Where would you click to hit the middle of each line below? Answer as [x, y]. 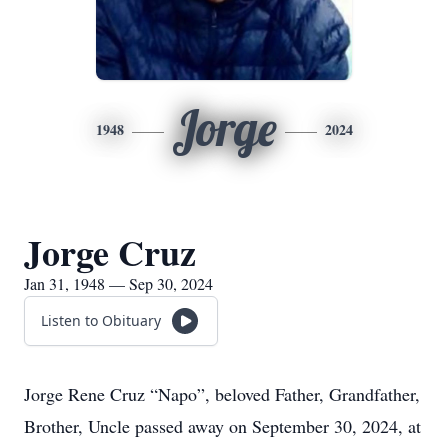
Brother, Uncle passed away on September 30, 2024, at [222, 426]
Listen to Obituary [101, 320]
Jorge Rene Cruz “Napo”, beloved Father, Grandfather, [222, 394]
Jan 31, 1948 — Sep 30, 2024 [118, 283]
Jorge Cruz [110, 252]
